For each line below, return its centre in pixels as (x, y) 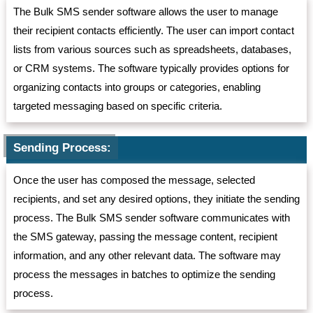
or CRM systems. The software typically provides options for (151, 68)
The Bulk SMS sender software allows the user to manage (145, 12)
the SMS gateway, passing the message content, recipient (145, 237)
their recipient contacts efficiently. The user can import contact (153, 31)
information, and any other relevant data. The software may (147, 256)
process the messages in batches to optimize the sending (144, 275)
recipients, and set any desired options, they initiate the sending (156, 199)
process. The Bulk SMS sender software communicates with (151, 218)
